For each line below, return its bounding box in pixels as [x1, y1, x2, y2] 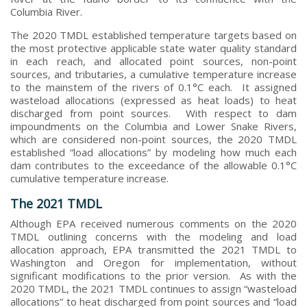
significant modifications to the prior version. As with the [10, 268, 297, 282]
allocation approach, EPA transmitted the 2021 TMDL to [10, 242, 297, 256]
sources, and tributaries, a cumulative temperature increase [10, 66, 297, 81]
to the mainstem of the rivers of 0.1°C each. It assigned [10, 79, 297, 94]
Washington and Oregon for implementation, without [10, 255, 297, 269]
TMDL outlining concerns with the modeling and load [10, 229, 297, 243]
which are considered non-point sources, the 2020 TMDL [10, 132, 297, 146]
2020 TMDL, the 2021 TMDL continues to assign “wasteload [10, 281, 297, 295]
